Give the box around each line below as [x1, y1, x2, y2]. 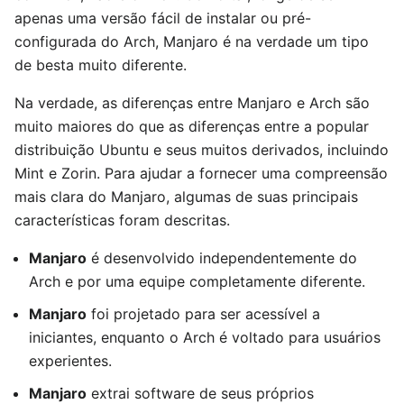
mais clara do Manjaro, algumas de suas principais [14, 188, 358, 207]
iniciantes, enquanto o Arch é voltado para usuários [29, 328, 381, 347]
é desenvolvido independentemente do [87, 249, 357, 268]
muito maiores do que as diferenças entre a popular [14, 117, 369, 136]
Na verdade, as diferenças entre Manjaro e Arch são [14, 94, 370, 113]
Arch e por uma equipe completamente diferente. [29, 272, 365, 291]
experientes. [29, 352, 112, 371]
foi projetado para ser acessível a [87, 305, 320, 324]
